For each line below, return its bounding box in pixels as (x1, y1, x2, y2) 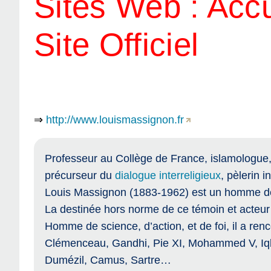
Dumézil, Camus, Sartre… (44, 253, 171, 266)
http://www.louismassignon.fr (46, 113, 184, 126)
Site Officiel (34, 27, 199, 63)
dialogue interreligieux (114, 169, 221, 181)
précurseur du (44, 169, 115, 181)
